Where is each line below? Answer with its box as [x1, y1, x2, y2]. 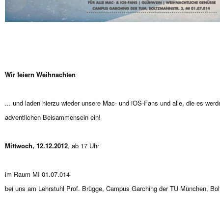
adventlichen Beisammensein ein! [5, 112, 101, 122]
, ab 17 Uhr [68, 141, 99, 151]
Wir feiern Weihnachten [5, 70, 76, 80]
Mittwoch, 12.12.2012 [5, 141, 68, 151]
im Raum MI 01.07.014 [5, 169, 70, 179]
